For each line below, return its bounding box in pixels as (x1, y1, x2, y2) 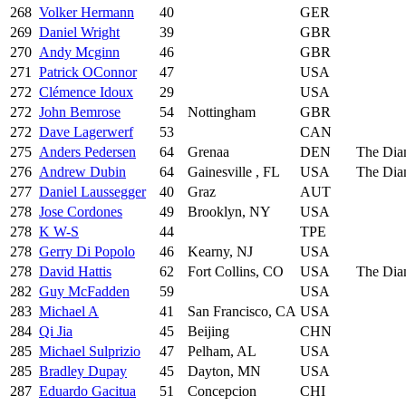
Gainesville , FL (188, 163, 280, 179)
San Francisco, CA (188, 303, 296, 319)
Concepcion (188, 382, 256, 399)
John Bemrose (39, 103, 121, 120)
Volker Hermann (39, 4, 134, 20)
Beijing (188, 323, 229, 339)
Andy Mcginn (39, 43, 120, 60)
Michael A (39, 303, 99, 319)
